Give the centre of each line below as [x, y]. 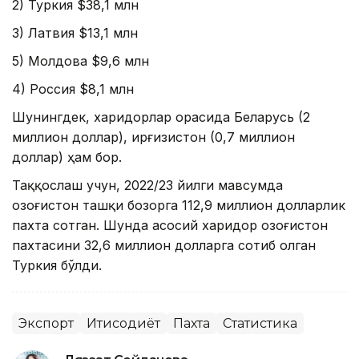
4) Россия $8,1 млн [73, 89]
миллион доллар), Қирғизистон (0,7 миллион [153, 137]
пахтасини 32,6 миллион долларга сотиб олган [164, 246]
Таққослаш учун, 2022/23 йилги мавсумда [147, 186]
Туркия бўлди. [57, 266]
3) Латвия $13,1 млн [75, 33]
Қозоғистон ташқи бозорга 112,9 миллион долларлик [179, 206]
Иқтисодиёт [123, 324]
